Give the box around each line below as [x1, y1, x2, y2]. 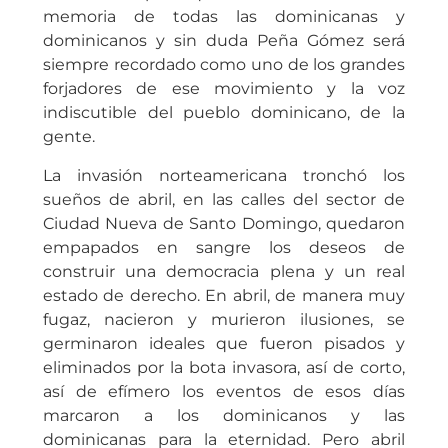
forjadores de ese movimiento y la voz [42, 79, 406, 99]
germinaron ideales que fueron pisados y [42, 333, 406, 353]
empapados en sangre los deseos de [42, 237, 406, 257]
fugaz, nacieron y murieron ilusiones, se [42, 309, 406, 329]
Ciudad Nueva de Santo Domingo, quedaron [42, 213, 406, 233]
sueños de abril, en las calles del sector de [42, 189, 406, 209]
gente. [42, 127, 95, 147]
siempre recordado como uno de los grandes [42, 55, 406, 75]
